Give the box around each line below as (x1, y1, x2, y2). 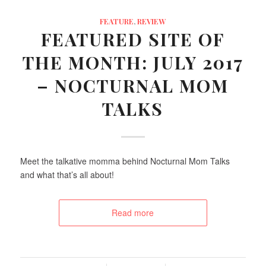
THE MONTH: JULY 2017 (22, 50, 243, 75)
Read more (112, 207, 154, 219)
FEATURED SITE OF (41, 27, 225, 52)
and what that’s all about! (20, 169, 114, 181)
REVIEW (137, 16, 166, 27)
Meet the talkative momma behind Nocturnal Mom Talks (20, 155, 230, 167)
